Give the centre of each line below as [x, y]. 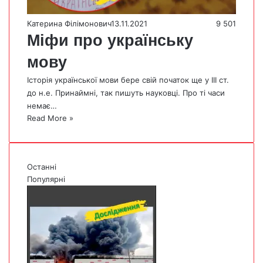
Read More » [50, 118]
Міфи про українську [110, 41]
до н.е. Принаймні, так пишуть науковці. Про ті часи [126, 93]
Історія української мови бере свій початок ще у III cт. [128, 80]
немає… [42, 106]
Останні [42, 167]
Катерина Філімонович [69, 24]
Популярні [46, 179]
